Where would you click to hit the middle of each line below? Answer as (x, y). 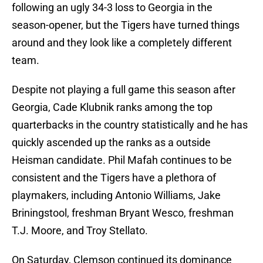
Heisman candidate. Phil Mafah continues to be (122, 160)
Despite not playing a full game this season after (124, 90)
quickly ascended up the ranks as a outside (111, 143)
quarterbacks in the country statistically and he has (130, 125)
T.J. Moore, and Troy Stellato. (80, 231)
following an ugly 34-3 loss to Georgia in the (112, 8)
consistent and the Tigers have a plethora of (114, 178)
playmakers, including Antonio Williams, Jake (116, 195)
